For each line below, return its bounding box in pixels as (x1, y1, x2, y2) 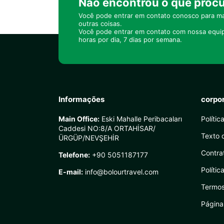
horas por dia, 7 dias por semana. (78, 35, 182, 43)
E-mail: (58, 167, 83, 176)
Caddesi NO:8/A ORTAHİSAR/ (58, 124, 155, 132)
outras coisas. (78, 19, 122, 27)
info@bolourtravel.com (83, 167, 158, 176)
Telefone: (58, 150, 90, 159)
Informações (58, 94, 104, 104)
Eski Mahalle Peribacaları (99, 114, 182, 123)
